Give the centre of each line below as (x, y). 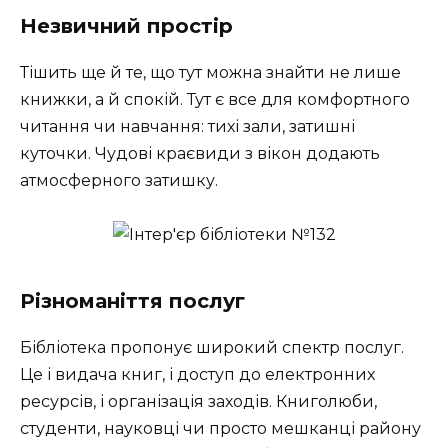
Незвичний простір (126, 25)
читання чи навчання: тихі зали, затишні (187, 126)
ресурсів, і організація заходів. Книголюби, (198, 401)
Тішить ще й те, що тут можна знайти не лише (210, 72)
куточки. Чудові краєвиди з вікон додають (200, 153)
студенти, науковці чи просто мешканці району (220, 428)
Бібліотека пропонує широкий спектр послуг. (212, 347)
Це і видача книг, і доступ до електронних (197, 374)
